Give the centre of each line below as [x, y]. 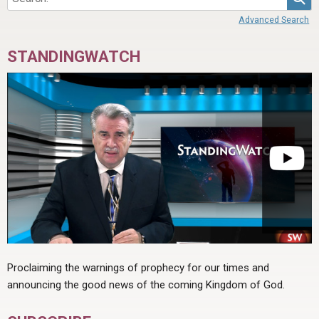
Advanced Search [274, 19]
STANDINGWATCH [74, 56]
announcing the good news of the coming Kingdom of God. [146, 284]
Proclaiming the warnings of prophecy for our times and [138, 267]
